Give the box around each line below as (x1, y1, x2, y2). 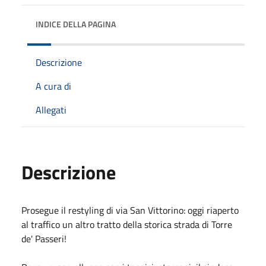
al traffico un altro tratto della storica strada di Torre (21, 217, 232, 232)
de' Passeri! (21, 231, 66, 246)
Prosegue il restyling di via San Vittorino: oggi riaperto (21, 202, 239, 217)
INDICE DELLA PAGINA (36, 17, 116, 30)
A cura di (36, 78, 71, 93)
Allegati (36, 102, 66, 117)
